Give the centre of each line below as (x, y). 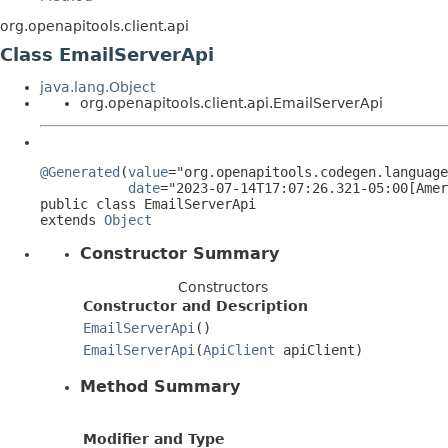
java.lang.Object (97, 87)
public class (92, 204)
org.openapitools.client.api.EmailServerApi (231, 103)
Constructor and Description (195, 305)
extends (72, 220)
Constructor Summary (179, 253)
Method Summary (160, 386)
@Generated (80, 172)
